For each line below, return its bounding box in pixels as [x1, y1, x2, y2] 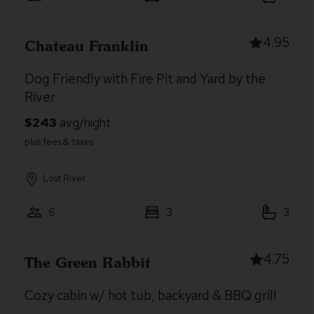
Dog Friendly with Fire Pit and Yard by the [25, 70, 266, 88]
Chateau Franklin [25, 36, 149, 55]
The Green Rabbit [25, 253, 151, 271]
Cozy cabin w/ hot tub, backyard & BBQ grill [25, 287, 277, 304]
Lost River [43, 172, 86, 184]
